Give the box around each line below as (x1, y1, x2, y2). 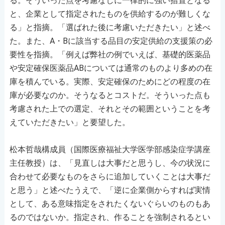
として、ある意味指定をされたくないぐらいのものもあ (9, 198, 210, 208)
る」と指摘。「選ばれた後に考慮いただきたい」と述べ (9, 22, 210, 32)
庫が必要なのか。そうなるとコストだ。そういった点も (9, 90, 210, 100)
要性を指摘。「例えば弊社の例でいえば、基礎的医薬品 (9, 49, 210, 59)
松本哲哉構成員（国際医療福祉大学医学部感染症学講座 (9, 144, 210, 154)
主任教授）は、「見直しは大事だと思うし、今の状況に (9, 158, 210, 168)
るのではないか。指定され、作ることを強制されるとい (9, 212, 210, 222)
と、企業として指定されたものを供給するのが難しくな (9, 9, 210, 19)
